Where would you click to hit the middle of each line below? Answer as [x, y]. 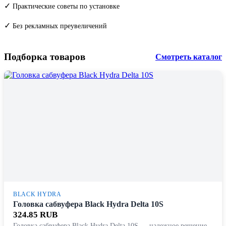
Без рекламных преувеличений [60, 26]
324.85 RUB [35, 215]
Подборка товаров [45, 57]
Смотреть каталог [189, 57]
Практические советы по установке [66, 7]
